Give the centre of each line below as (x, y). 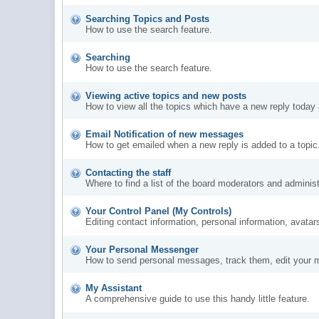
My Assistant (114, 288)
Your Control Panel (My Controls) (159, 211)
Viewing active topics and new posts (166, 95)
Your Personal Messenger (142, 249)
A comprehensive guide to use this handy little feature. (198, 298)
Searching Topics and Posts (148, 19)
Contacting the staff (129, 172)
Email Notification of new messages (165, 134)
